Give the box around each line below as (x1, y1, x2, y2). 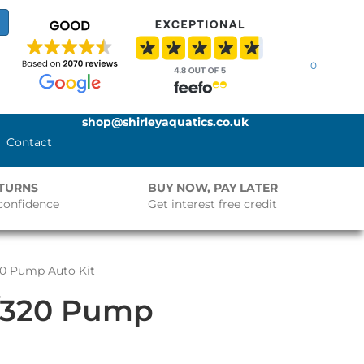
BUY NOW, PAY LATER (148, 180, 279, 195)
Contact (6, 135, 53, 149)
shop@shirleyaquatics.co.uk (82, 115, 249, 129)
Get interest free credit (148, 197, 278, 211)
